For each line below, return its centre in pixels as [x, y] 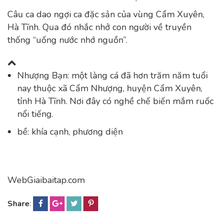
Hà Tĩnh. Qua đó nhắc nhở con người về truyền [99, 27]
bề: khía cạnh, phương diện [70, 132]
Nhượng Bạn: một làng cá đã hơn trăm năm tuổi [112, 75]
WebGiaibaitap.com [46, 180]
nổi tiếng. [35, 114]
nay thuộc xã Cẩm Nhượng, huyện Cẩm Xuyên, [110, 88]
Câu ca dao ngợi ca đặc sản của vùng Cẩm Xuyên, [106, 14]
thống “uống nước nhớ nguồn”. [67, 40]
